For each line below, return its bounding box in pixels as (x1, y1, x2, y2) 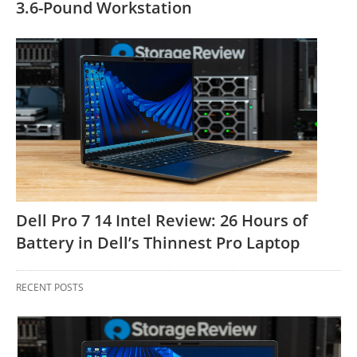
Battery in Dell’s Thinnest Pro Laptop (16, 232, 300, 254)
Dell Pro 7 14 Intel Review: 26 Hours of (16, 210, 308, 232)
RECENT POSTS (16, 280, 84, 295)
